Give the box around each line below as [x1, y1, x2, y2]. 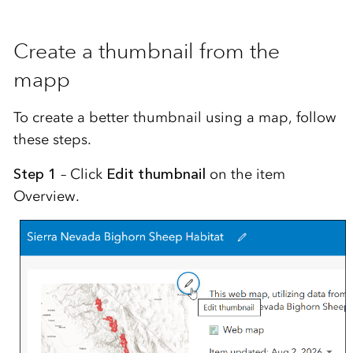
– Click [56, 165, 106, 183]
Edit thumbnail [106, 165, 206, 183]
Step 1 [13, 165, 57, 183]
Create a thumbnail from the [13, 37, 280, 64]
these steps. [13, 130, 91, 148]
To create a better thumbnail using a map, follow [13, 108, 336, 126]
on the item [205, 165, 285, 183]
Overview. [13, 187, 80, 205]
